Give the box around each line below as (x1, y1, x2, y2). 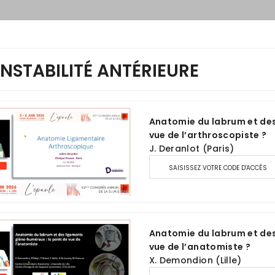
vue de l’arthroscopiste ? (149, 129, 267, 142)
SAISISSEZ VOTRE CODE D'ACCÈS (168, 163, 267, 173)
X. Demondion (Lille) (149, 254, 242, 266)
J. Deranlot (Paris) (149, 142, 234, 155)
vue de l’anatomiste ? (149, 240, 251, 253)
